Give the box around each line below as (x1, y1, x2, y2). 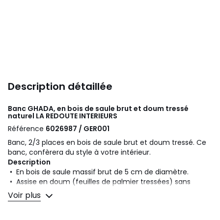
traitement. (8, 186, 47, 196)
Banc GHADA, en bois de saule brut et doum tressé (8, 103, 189, 113)
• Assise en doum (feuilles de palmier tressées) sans (8, 176, 191, 187)
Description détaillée (8, 79, 112, 93)
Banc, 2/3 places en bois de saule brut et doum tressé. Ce (8, 137, 206, 147)
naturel (8, 110, 36, 121)
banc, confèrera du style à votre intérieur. (8, 147, 151, 157)
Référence (8, 123, 46, 134)
